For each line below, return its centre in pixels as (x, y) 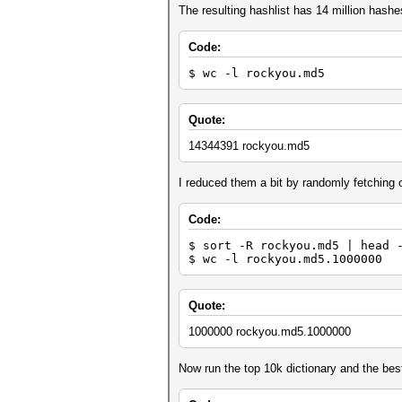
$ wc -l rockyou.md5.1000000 (285, 259)
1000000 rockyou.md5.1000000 (270, 332)
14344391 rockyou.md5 (249, 146)
